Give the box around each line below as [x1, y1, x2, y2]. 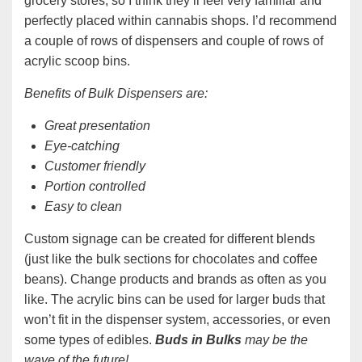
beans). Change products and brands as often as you [24, 272, 326, 287]
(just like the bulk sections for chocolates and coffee [24, 252, 318, 267]
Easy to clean [44, 200, 122, 214]
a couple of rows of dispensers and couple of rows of [24, 34, 323, 48]
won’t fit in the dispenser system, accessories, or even [24, 313, 330, 327]
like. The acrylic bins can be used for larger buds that [24, 293, 325, 307]
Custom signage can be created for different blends [24, 232, 315, 246]
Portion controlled [44, 179, 145, 194]
